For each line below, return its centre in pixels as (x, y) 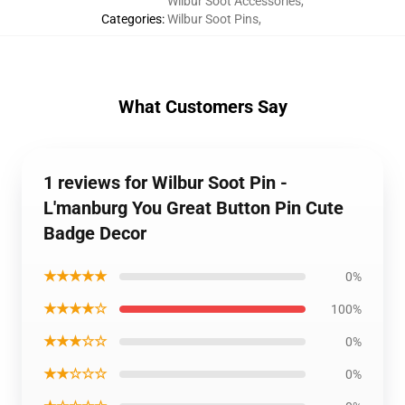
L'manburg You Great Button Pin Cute (193, 208)
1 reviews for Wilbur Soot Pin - (165, 183)
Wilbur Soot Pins (213, 19)
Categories (132, 19)
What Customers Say (202, 107)
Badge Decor (95, 233)
